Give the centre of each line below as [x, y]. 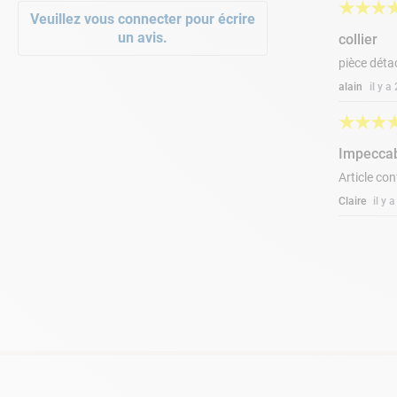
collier [358, 39]
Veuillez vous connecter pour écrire [143, 19]
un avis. [143, 37]
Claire [353, 201]
